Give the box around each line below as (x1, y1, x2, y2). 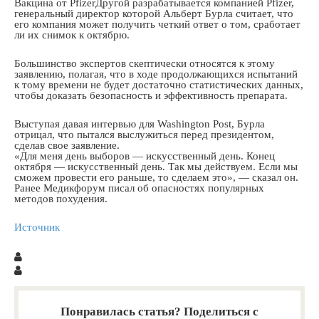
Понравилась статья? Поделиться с (61, 305, 258, 317)
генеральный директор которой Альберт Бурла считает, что (14, 8, 293, 19)
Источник (14, 221, 60, 232)
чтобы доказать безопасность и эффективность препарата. (14, 90, 288, 100)
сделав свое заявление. (14, 140, 120, 150)
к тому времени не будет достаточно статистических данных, (14, 79, 303, 90)
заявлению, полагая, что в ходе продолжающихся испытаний (14, 68, 298, 79)
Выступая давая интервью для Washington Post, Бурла (14, 118, 265, 129)
